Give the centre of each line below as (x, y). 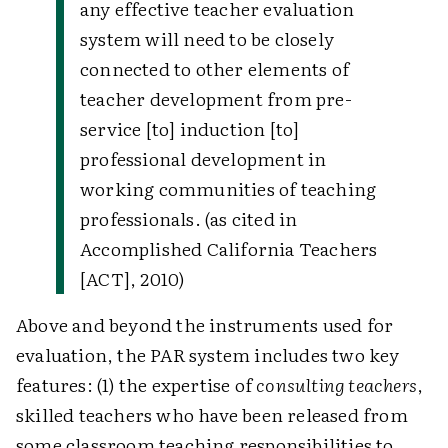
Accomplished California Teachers (229, 248)
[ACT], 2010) (132, 278)
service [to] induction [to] (190, 128)
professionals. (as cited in (189, 218)
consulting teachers (337, 384)
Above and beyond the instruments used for (205, 324)
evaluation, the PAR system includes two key (208, 354)
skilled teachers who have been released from (212, 414)
